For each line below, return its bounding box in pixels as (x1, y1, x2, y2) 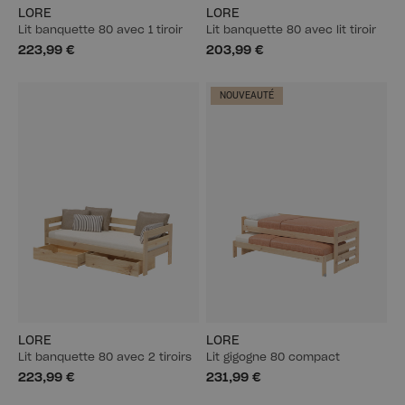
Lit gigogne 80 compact (206, 352, 340, 363)
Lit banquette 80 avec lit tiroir (206, 24, 376, 35)
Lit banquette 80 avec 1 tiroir (18, 24, 183, 35)
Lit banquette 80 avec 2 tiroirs (18, 352, 192, 363)
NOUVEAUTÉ (220, 90, 274, 100)
